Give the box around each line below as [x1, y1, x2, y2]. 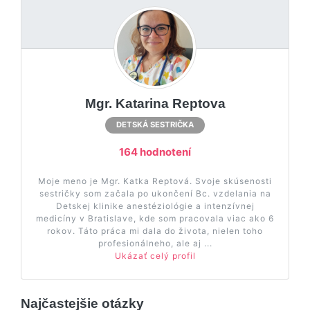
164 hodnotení [119, 145, 191, 158]
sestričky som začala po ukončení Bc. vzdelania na [39, 188, 271, 199]
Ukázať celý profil [114, 250, 196, 261]
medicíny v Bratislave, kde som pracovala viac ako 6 [36, 213, 274, 224]
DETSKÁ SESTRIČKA [116, 120, 194, 130]
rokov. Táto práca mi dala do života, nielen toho [47, 226, 263, 236]
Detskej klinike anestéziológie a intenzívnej [55, 201, 255, 211]
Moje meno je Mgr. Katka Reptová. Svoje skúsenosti [38, 176, 272, 186]
